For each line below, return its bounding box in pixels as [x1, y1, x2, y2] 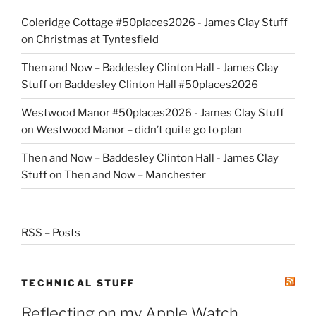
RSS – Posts [21, 226, 80, 240]
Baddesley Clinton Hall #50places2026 [64, 78, 258, 91]
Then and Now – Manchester [64, 168, 206, 181]
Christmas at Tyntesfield [36, 32, 159, 46]
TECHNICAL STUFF [21, 276, 135, 288]
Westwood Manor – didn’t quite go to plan [36, 123, 242, 136]
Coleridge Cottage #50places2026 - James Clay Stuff [21, 16, 288, 29]
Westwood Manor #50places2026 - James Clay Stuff [21, 106, 284, 119]
